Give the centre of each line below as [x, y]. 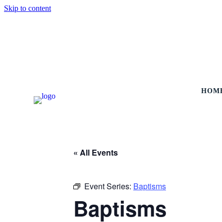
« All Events [96, 152]
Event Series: [109, 186]
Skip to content [28, 8]
